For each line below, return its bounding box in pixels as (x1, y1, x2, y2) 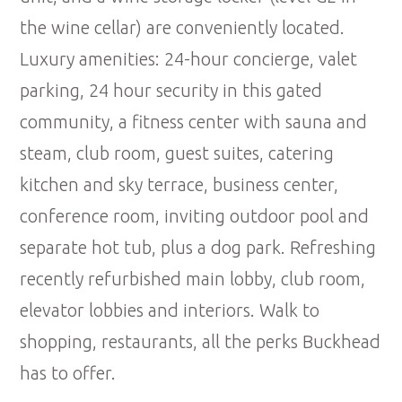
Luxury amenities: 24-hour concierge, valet (20, 48, 358, 70)
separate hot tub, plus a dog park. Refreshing (20, 237, 377, 258)
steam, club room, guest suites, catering (20, 143, 335, 164)
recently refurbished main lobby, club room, (20, 268, 366, 290)
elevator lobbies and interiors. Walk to (20, 300, 320, 321)
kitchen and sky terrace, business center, (20, 174, 339, 196)
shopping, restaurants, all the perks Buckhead (20, 331, 381, 353)
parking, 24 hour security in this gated (20, 80, 323, 101)
